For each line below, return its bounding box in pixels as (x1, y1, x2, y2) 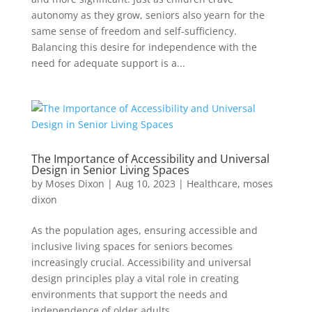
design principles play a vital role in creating (31, 272, 239, 285)
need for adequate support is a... (31, 56, 185, 70)
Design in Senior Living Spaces (31, 162, 189, 178)
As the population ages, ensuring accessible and (31, 224, 258, 237)
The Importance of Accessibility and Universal (31, 151, 270, 166)
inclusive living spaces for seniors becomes (31, 240, 233, 253)
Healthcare (186, 177, 237, 190)
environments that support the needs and (31, 288, 228, 301)
